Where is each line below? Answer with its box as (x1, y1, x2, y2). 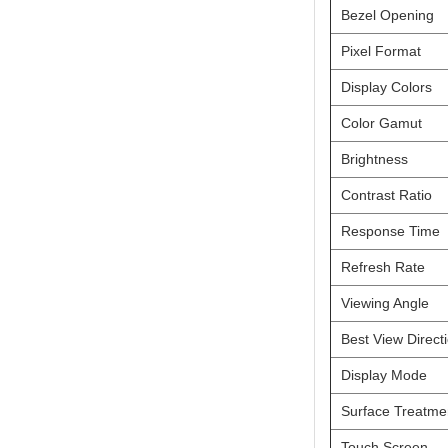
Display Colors (341, 78, 432, 95)
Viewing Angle (341, 294, 429, 311)
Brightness (341, 150, 408, 167)
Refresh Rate (341, 258, 425, 275)
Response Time (341, 222, 440, 239)
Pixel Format (341, 42, 421, 59)
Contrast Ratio (341, 186, 432, 203)
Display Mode (341, 366, 427, 383)
